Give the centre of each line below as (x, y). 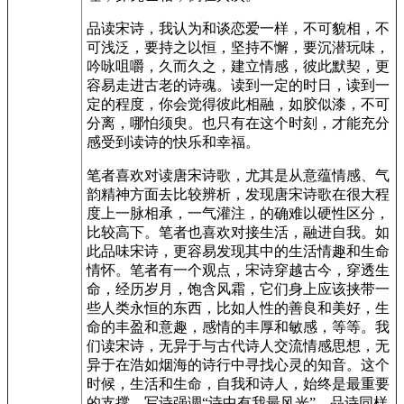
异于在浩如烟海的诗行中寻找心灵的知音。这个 (238, 365)
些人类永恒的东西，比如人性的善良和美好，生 (238, 308)
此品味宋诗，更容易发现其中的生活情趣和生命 (238, 251)
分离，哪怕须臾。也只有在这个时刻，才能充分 (238, 123)
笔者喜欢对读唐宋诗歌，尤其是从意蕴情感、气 (238, 175)
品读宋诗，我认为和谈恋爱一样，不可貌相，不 (238, 28)
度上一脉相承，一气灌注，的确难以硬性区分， (238, 213)
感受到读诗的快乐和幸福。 (173, 142)
